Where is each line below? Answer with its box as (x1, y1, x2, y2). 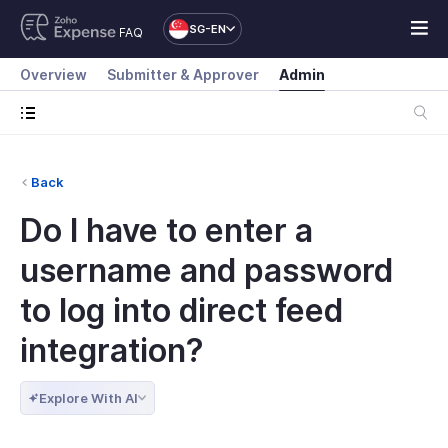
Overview (20, 66, 87, 83)
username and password (20, 251, 393, 290)
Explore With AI (39, 390, 138, 406)
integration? (20, 331, 204, 370)
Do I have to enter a (20, 211, 313, 250)
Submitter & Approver (107, 66, 259, 83)
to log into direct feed (20, 291, 343, 330)
